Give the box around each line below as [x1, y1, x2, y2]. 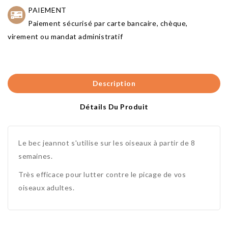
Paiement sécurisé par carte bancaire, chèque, [28, 19, 188, 28]
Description [92, 79, 136, 88]
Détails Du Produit [79, 102, 149, 111]
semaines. [18, 152, 53, 161]
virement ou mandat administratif [8, 32, 123, 41]
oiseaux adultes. [18, 183, 75, 192]
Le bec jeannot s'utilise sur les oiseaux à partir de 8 [18, 138, 195, 148]
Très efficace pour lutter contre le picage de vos [18, 170, 186, 179]
